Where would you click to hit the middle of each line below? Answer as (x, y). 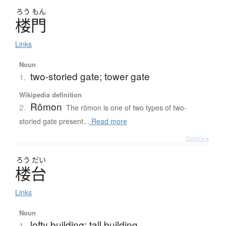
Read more (108, 121)
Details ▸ (197, 138)
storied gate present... (54, 121)
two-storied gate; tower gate (90, 76)
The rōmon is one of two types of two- (126, 108)
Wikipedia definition (50, 95)
